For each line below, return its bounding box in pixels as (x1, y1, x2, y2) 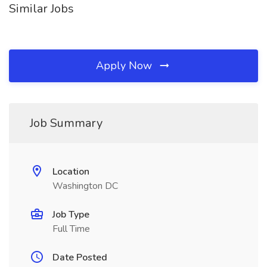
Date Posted (52, 251, 107, 264)
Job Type (52, 208, 89, 221)
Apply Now (96, 58, 155, 73)
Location (52, 165, 89, 178)
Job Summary (30, 115, 103, 131)
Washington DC (52, 179, 118, 193)
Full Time (52, 222, 90, 235)
